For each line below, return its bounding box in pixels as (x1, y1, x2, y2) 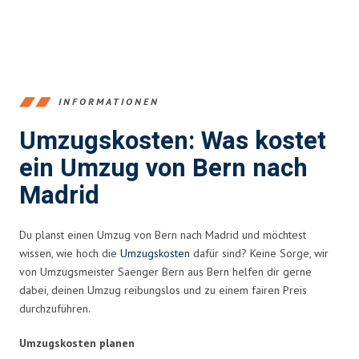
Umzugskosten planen (19, 335, 135, 350)
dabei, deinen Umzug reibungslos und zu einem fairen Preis (19, 282, 307, 297)
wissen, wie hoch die (19, 245, 120, 260)
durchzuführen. (19, 301, 91, 316)
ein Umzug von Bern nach (19, 150, 308, 187)
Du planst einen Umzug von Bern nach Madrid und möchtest (19, 227, 306, 242)
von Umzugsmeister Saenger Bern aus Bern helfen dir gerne (19, 264, 312, 279)
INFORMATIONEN (58, 95, 159, 108)
